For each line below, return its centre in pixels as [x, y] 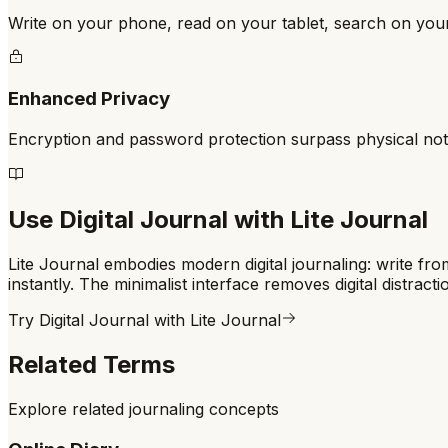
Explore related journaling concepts [143, 408]
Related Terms [91, 364]
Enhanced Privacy [89, 99]
